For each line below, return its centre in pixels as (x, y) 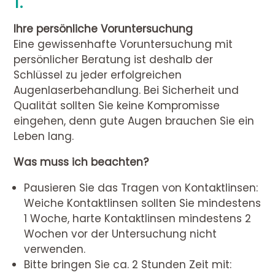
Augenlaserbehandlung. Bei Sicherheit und (126, 91)
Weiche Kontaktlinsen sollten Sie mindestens (143, 203)
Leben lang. (44, 137)
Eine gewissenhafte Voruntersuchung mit (123, 45)
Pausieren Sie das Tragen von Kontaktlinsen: (141, 188)
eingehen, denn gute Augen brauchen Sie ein (134, 121)
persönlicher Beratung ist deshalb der (114, 60)
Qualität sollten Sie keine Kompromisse (117, 106)
